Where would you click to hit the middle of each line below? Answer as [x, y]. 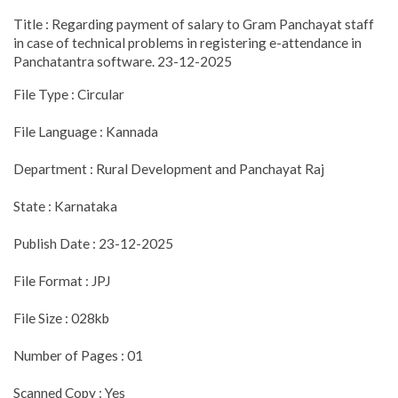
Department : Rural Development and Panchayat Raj [169, 168]
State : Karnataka [65, 206]
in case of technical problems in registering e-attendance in [187, 43]
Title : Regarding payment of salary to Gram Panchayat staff [194, 24]
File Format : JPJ [62, 280]
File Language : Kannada [86, 131]
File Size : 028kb [61, 318]
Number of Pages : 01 [78, 355]
